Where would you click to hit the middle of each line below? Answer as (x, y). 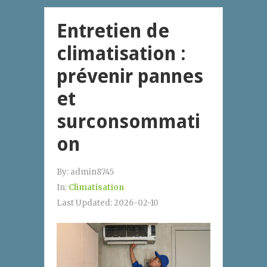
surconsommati (128, 121)
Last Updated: (85, 203)
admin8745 (92, 172)
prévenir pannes (130, 76)
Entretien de (113, 31)
